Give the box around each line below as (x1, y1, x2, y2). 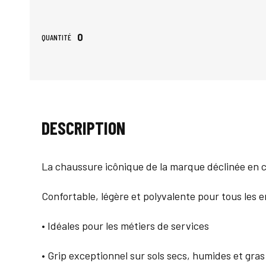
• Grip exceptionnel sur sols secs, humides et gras (42, 249, 265, 262)
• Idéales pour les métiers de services (42, 219, 209, 233)
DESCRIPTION (42, 117, 125, 139)
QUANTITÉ (42, 32, 71, 43)
